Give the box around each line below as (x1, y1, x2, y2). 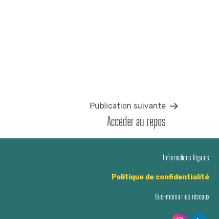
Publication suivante (90, 101, 166, 110)
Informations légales (163, 153, 209, 162)
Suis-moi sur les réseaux (155, 192, 209, 201)
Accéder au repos (107, 114, 166, 129)
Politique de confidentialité (111, 173, 209, 181)
